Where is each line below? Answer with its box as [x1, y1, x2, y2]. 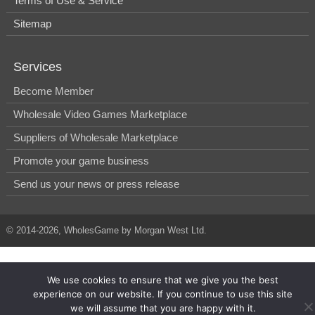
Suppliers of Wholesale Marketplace [13, 131, 178, 143]
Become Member [13, 85, 94, 97]
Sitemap [13, 18, 51, 30]
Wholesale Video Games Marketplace [13, 108, 187, 120]
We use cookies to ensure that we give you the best [47, 274, 278, 285]
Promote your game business [13, 155, 149, 167]
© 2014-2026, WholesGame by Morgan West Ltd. [6, 225, 207, 236]
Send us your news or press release [13, 178, 179, 190]
